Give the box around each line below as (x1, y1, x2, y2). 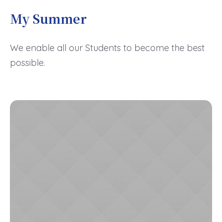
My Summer (10, 9, 87, 27)
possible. (10, 57, 45, 68)
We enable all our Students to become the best (10, 42, 205, 54)
